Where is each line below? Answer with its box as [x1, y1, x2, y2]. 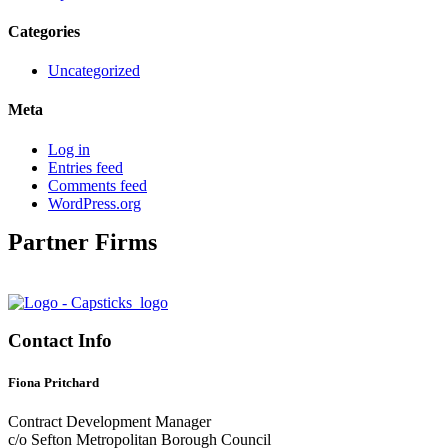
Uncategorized [48, 62, 140, 80]
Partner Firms [8, 228, 157, 255]
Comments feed [48, 176, 147, 194]
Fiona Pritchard [8, 374, 99, 390]
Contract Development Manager [8, 412, 211, 430]
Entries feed [48, 158, 123, 176]
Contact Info [8, 330, 112, 352]
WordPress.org [48, 194, 141, 212]
